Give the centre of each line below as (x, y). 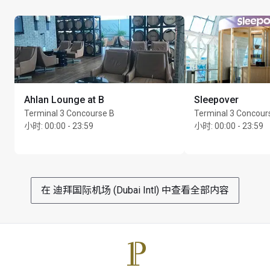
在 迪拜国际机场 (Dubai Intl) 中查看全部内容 (135, 190)
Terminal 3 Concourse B (69, 113)
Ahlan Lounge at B (64, 99)
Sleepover (216, 99)
